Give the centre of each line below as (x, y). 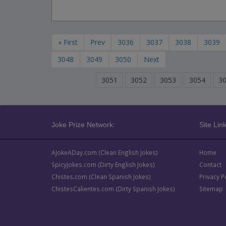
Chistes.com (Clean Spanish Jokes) (101, 177)
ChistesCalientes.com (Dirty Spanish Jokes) (113, 189)
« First (68, 42)
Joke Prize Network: (83, 125)
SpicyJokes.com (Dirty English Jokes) (103, 164)
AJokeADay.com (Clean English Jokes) (105, 152)
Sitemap (211, 189)
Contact (210, 164)
